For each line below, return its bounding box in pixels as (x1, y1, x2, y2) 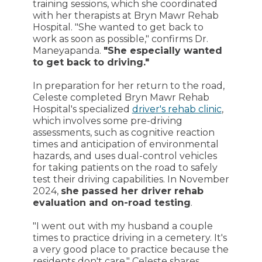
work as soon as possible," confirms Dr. (32, 33, 208, 44)
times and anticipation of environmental (32, 138, 219, 150)
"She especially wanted (103, 44, 222, 56)
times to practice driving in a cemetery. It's (32, 232, 227, 243)
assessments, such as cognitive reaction (32, 126, 215, 138)
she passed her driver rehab (60, 185, 204, 196)
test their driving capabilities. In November (32, 173, 229, 185)
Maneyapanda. (32, 44, 104, 56)
